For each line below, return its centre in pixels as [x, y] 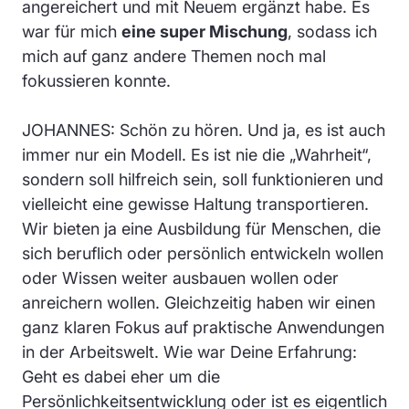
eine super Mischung [204, 31]
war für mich [72, 31]
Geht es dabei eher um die [121, 376]
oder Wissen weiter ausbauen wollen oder [180, 278]
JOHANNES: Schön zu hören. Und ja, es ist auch [204, 130]
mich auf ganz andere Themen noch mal [174, 56]
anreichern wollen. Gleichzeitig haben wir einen [199, 302]
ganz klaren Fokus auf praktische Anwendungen [203, 327]
